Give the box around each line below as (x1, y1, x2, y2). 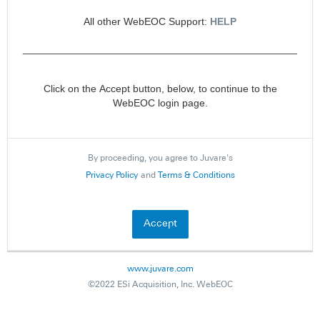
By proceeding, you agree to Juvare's (87, 154, 233, 163)
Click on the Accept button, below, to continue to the (43, 83, 277, 94)
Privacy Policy (85, 171, 138, 180)
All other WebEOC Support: (84, 16, 207, 27)
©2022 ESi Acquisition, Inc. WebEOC (87, 281, 233, 289)
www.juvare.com (126, 265, 194, 274)
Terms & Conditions (157, 171, 235, 180)
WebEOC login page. (112, 97, 208, 109)
